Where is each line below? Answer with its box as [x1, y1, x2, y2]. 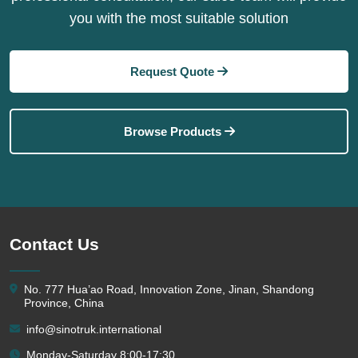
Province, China [24, 297, 105, 310]
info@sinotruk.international [26, 323, 162, 336]
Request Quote [130, 65, 217, 79]
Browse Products [123, 125, 225, 139]
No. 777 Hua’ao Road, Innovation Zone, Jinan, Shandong [24, 284, 315, 296]
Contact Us [9, 234, 99, 253]
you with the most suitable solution [70, 10, 288, 27]
